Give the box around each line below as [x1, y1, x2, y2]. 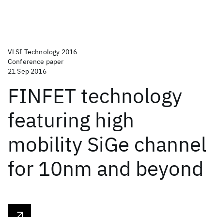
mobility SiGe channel [8, 131, 206, 157]
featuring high [8, 107, 134, 133]
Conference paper [8, 57, 64, 66]
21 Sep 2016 [8, 67, 46, 76]
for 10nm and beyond [8, 155, 203, 182]
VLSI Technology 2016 [8, 47, 77, 56]
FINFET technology [8, 82, 182, 109]
